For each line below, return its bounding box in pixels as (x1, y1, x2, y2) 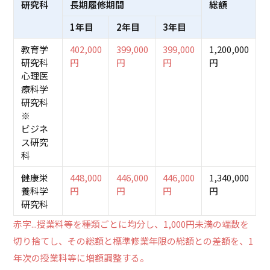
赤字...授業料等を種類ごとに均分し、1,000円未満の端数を (13, 218, 250, 231)
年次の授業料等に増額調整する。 (13, 251, 149, 265)
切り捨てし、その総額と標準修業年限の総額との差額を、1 (13, 234, 254, 248)
